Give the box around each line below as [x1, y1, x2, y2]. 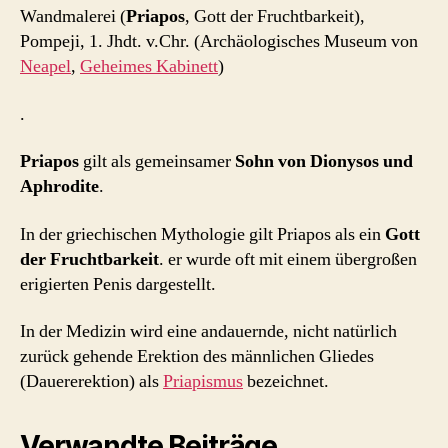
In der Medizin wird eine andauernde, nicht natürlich [20, 320, 397, 344]
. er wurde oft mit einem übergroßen [159, 247, 417, 271]
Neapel [20, 55, 71, 79]
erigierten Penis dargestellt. [20, 272, 216, 296]
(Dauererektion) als [20, 370, 163, 394]
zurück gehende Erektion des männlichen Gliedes [20, 345, 374, 369]
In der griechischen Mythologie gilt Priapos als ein [20, 222, 385, 246]
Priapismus [163, 370, 243, 394]
